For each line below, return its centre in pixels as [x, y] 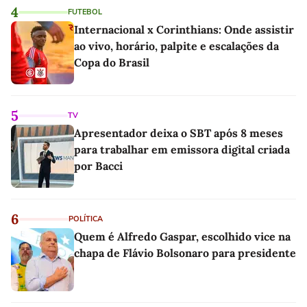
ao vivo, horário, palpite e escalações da [176, 46]
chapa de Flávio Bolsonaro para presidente [185, 253]
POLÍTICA [86, 219]
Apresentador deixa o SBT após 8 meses [179, 133]
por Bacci [98, 166]
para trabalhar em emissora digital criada [182, 150]
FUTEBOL [85, 12]
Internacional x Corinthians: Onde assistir [184, 30]
